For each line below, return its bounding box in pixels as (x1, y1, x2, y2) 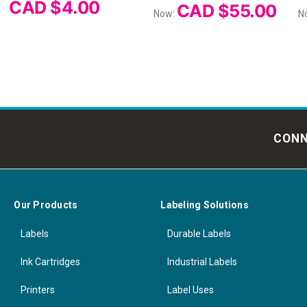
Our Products (14, 199, 78, 210)
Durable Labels (167, 228, 232, 239)
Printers (21, 284, 56, 295)
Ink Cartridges (21, 256, 81, 267)
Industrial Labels (167, 256, 238, 267)
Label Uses (167, 284, 214, 295)
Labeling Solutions (160, 199, 249, 210)
